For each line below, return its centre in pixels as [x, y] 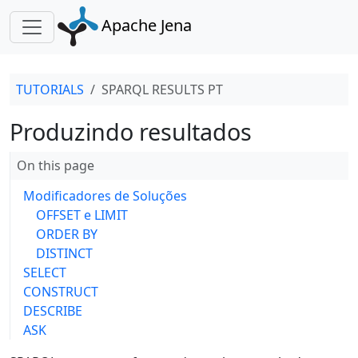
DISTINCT [64, 253]
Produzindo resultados [131, 131]
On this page [56, 165]
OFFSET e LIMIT [82, 215]
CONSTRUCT [61, 292]
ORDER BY [67, 234]
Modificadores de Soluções [105, 196]
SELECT [45, 272]
